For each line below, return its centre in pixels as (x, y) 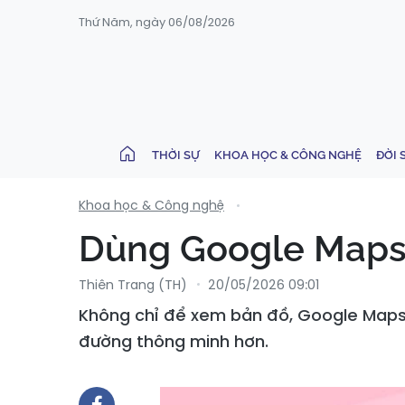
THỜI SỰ (176, 155)
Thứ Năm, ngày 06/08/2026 (157, 22)
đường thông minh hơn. (174, 341)
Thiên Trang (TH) (133, 285)
